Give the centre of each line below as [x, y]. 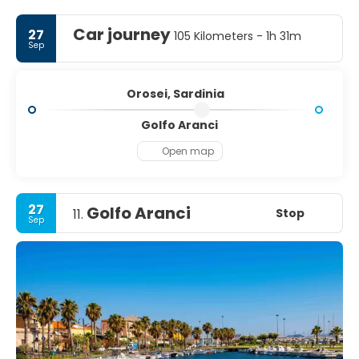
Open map [188, 151]
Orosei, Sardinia [175, 94]
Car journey [122, 34]
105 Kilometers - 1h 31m [236, 36]
